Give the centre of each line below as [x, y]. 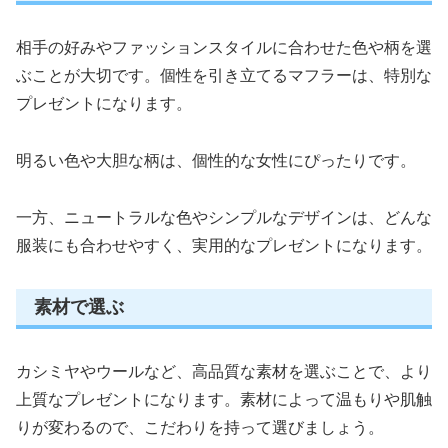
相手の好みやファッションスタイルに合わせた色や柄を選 [224, 48]
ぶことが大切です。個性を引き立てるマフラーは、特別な [224, 76]
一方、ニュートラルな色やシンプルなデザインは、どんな [224, 218]
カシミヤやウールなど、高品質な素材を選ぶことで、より [224, 372]
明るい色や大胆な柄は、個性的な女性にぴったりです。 [216, 161]
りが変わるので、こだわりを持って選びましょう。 [200, 428]
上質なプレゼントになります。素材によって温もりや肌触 [224, 400]
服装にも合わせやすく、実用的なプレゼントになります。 [224, 246]
